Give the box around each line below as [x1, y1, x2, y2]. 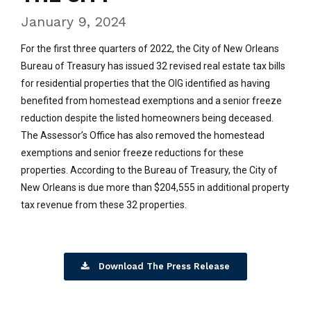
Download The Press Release [98, 261, 230, 272]
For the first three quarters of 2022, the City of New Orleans [21, 43, 279, 55]
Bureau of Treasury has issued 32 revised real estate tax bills [21, 60, 285, 72]
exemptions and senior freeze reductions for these [21, 147, 244, 159]
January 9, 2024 [21, 14, 126, 31]
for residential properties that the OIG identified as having [21, 78, 270, 90]
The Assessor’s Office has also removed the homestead [21, 130, 264, 142]
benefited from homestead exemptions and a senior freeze [21, 95, 282, 107]
